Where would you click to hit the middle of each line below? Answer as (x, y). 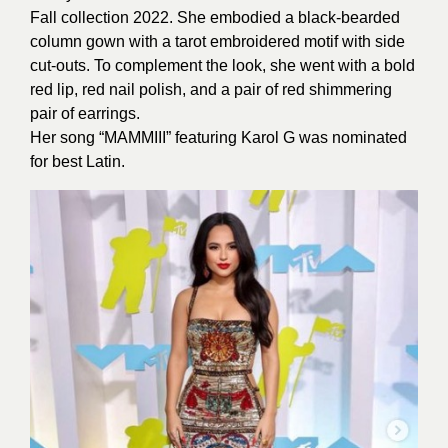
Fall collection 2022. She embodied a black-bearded (215, 17)
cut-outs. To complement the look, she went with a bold (222, 65)
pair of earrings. (85, 113)
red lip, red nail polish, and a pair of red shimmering (211, 89)
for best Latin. (77, 161)
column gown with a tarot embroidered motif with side (217, 41)
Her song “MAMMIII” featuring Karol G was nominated (218, 137)
